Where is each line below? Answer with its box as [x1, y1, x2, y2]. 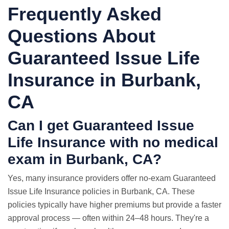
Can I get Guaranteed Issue [8, 118, 194, 133]
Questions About [8, 26, 155, 47]
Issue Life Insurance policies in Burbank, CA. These [8, 187, 195, 196]
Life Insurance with [8, 134, 143, 150]
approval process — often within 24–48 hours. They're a [8, 214, 209, 222]
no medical [143, 134, 218, 150]
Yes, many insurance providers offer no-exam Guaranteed [8, 174, 216, 182]
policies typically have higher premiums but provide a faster [8, 200, 221, 209]
